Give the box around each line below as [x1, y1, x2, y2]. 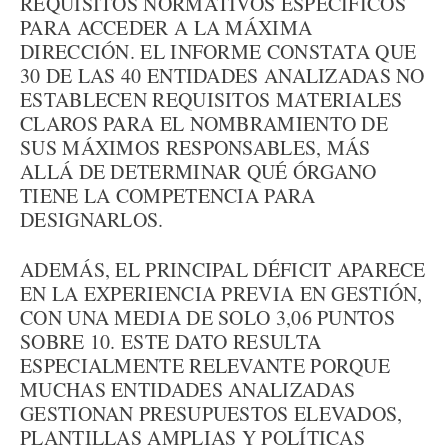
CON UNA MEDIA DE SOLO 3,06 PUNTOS [20, 304, 395, 331]
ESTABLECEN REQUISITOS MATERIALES [20, 86, 403, 113]
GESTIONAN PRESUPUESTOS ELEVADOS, [20, 400, 403, 427]
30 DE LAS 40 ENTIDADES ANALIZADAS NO [20, 62, 425, 89]
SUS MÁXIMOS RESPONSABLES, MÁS [20, 134, 371, 161]
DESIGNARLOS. [20, 206, 164, 233]
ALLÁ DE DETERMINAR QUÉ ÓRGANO [20, 158, 377, 185]
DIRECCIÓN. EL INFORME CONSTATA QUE [20, 38, 417, 65]
